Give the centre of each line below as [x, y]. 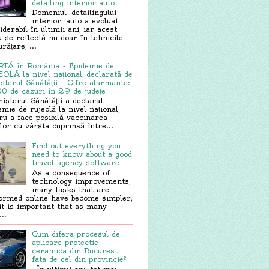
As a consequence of [71, 172]
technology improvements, [81, 181]
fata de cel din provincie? [79, 259]
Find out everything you [76, 146]
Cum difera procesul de [76, 234]
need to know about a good [82, 154]
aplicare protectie [65, 243]
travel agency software [75, 163]
